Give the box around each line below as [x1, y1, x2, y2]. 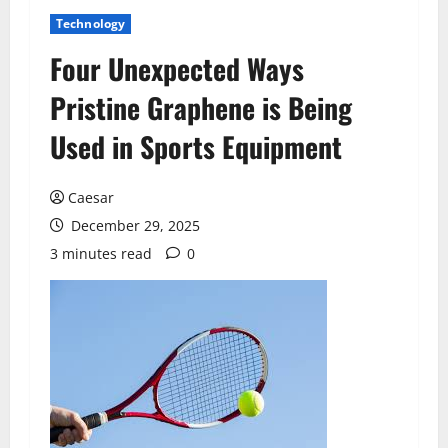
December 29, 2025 [67, 216, 200, 235]
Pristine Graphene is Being [50, 87, 352, 128]
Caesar [68, 188, 114, 207]
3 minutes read [50, 244, 152, 263]
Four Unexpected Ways [50, 48, 304, 89]
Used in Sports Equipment [50, 126, 342, 167]
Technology [56, 15, 125, 32]
